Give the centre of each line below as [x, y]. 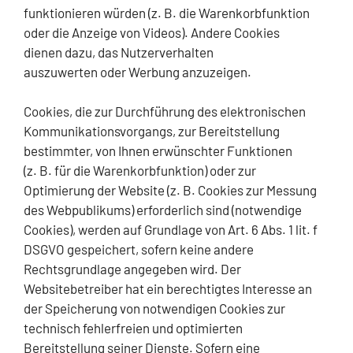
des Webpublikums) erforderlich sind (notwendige [163, 210]
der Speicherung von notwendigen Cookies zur [154, 308]
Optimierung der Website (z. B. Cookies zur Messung [170, 190]
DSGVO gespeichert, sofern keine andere [139, 249]
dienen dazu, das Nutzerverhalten [119, 52]
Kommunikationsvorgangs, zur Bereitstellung [152, 131]
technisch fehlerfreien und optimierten [133, 328]
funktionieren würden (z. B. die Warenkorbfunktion [167, 12]
